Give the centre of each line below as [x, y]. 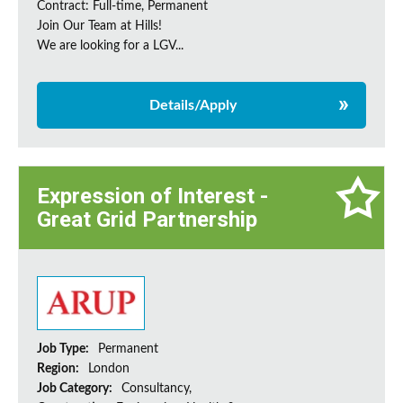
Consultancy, [157, 389]
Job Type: [64, 349]
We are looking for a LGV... [110, 46]
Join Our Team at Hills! [99, 27]
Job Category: [76, 389]
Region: [59, 369]
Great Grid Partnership [147, 220]
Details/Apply [193, 106]
